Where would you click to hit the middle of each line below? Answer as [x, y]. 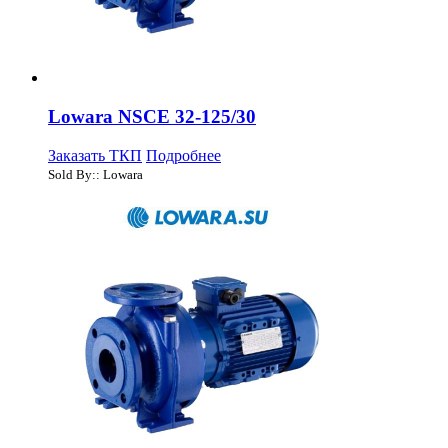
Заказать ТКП [95, 155]
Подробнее [183, 155]
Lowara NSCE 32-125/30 [152, 116]
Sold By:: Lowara [95, 174]
